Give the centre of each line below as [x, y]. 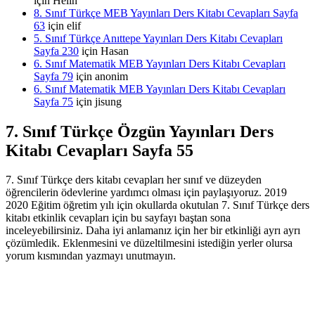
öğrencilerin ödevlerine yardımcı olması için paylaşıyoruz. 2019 [146, 193]
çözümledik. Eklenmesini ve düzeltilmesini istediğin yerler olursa [149, 243]
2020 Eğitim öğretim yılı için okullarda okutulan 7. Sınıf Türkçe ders [157, 205]
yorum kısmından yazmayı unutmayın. [91, 256]
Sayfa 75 [53, 101]
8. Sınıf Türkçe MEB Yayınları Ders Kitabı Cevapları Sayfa [166, 13]
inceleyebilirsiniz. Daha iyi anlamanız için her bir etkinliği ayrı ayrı [153, 231]
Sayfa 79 [53, 76]
